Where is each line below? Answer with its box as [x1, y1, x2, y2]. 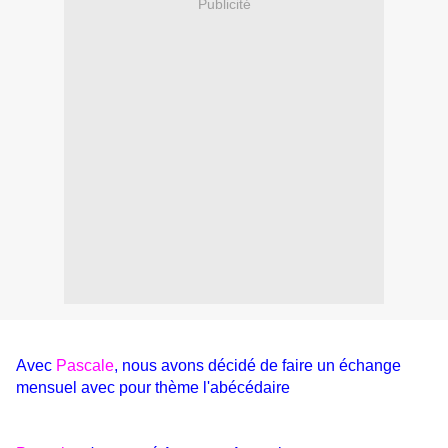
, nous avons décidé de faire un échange [114, 357, 401, 375]
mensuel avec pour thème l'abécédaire [16, 379, 294, 397]
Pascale [56, 357, 114, 375]
